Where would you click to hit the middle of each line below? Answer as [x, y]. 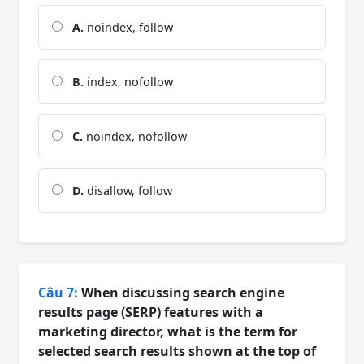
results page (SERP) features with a [151, 312]
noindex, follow [128, 27]
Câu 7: [58, 292]
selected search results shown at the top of [177, 351]
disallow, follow [128, 190]
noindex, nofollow [135, 136]
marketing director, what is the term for [168, 331]
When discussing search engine [181, 292]
